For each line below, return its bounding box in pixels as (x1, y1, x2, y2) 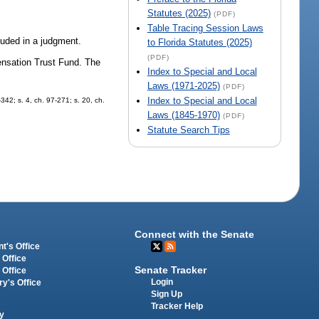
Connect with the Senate (135, 228, 255, 240)
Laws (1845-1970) (147, 110, 220, 121)
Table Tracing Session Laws (147, 23, 263, 34)
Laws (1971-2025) (147, 80, 220, 92)
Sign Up (151, 289, 183, 298)
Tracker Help (151, 301, 204, 310)
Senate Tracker (135, 263, 207, 276)
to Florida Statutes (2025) (147, 37, 252, 48)
